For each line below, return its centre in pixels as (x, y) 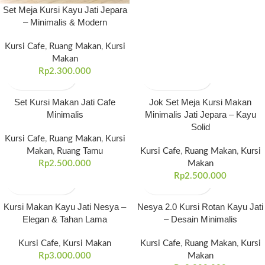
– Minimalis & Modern (65, 22)
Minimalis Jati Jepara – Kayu (200, 114)
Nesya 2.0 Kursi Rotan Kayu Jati (200, 207)
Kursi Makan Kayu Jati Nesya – (65, 207)
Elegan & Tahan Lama (65, 219)
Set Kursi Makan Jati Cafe (65, 102)
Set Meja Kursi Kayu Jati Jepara (65, 10)
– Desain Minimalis (200, 219)
